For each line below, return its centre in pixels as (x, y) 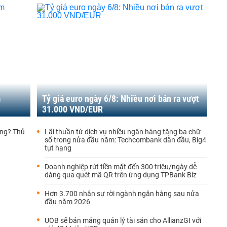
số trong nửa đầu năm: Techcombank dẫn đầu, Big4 (125, 140)
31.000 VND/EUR (72, 109)
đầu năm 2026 (67, 202)
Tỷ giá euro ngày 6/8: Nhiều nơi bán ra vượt (121, 99)
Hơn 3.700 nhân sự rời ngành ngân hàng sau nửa (122, 194)
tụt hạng (58, 148)
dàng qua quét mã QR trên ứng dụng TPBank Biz (121, 175)
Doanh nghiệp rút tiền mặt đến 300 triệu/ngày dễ (121, 167)
